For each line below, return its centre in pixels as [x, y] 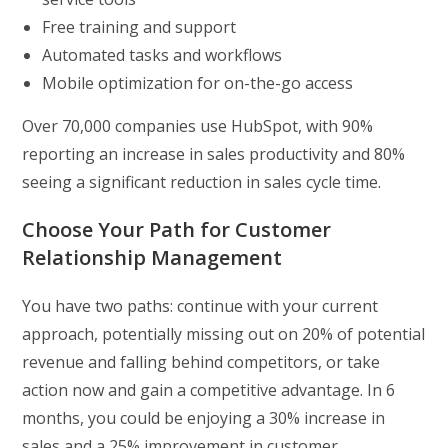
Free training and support [139, 26]
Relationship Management [152, 257]
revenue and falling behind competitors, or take [201, 361]
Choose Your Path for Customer [177, 229]
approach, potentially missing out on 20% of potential [224, 333]
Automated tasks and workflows [162, 54]
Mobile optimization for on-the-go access [198, 82]
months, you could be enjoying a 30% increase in [204, 417]
